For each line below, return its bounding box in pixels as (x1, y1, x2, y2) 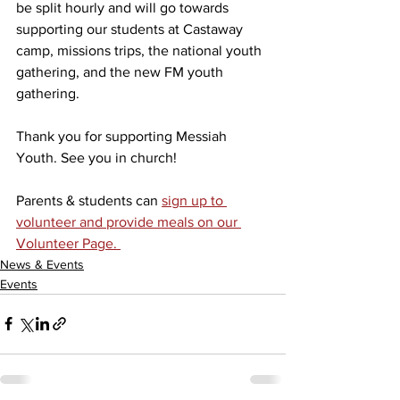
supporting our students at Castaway (16, 21, 246, 37)
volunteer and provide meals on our (16, 213, 241, 229)
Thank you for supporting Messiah (16, 128, 230, 144)
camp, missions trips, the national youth (16, 42, 265, 58)
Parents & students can (16, 192, 162, 208)
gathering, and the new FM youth (16, 63, 227, 79)
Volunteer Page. (16, 235, 121, 251)
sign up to (162, 192, 227, 208)
